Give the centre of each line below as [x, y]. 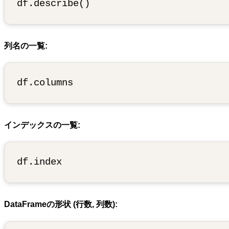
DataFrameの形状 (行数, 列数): [61, 204]
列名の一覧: [26, 45]
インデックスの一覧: [42, 125]
